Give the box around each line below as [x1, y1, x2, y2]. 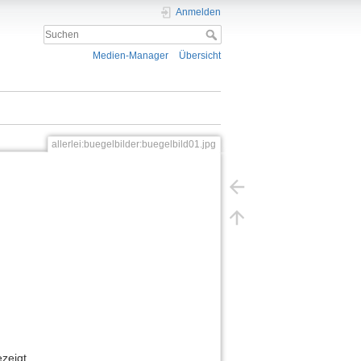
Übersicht [178, 50, 221, 62]
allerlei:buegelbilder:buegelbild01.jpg [52, 139, 217, 151]
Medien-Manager [93, 50, 169, 62]
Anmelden [175, 6, 221, 18]
